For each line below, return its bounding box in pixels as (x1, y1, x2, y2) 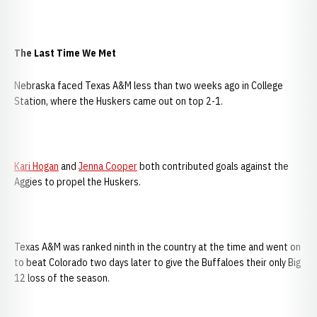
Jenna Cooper (79, 160, 137, 173)
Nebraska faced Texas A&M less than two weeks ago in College (14, 79, 283, 92)
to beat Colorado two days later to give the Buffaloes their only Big (14, 256, 301, 269)
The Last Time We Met (14, 47, 116, 59)
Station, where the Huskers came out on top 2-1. (14, 95, 223, 108)
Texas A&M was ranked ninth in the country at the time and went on (14, 241, 301, 253)
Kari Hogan (14, 160, 59, 173)
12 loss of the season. (14, 272, 110, 284)
